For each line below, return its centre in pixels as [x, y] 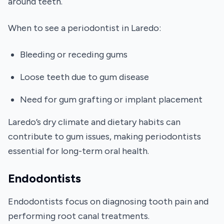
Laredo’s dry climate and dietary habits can [94, 122]
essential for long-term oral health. [78, 151]
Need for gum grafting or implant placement [111, 99]
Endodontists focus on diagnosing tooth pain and [108, 201]
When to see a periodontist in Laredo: [84, 28]
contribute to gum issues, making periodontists [104, 136]
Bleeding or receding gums [74, 54]
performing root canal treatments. [79, 216]
